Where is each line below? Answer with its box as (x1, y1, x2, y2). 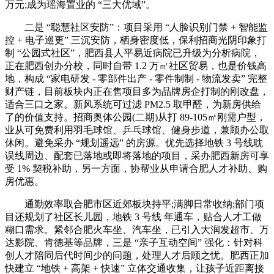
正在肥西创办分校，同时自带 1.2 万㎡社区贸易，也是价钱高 (5, 61, 267, 72)
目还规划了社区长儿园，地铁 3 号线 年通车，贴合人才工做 (5, 212, 262, 223)
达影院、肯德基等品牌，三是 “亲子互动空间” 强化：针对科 (5, 237, 263, 248)
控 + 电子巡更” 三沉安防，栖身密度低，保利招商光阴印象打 (5, 35, 267, 46)
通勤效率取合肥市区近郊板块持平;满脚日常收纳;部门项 (5, 199, 264, 210)
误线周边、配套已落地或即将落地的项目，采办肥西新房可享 (5, 150, 269, 161)
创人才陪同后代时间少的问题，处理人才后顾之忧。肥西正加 (5, 250, 269, 261)
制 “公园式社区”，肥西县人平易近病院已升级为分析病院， (5, 48, 261, 59)
